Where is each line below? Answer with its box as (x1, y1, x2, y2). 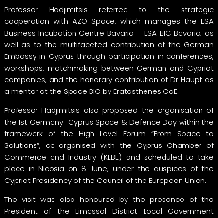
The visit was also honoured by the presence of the (4, 194, 214, 204)
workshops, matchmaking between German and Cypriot (4, 62, 214, 73)
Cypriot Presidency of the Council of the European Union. (4, 175, 206, 185)
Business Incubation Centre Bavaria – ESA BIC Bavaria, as (4, 27, 214, 38)
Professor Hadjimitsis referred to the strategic (4, 4, 214, 15)
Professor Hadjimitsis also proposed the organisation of (4, 105, 214, 115)
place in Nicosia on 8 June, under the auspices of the (4, 163, 214, 174)
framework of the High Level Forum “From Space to (4, 128, 214, 139)
